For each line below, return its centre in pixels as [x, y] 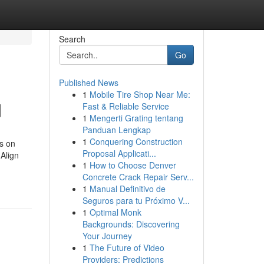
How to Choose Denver [133, 165]
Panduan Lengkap [116, 130]
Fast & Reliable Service [126, 106]
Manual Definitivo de [127, 189]
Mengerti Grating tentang [136, 118]
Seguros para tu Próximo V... [136, 200]
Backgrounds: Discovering [131, 224]
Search [72, 39]
